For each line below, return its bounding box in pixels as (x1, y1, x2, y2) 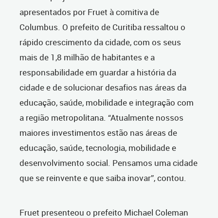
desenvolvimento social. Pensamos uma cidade (19, 157, 198, 169)
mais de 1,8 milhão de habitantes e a (19, 52, 155, 63)
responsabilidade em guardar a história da (19, 67, 176, 78)
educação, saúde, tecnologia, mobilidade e (19, 142, 176, 154)
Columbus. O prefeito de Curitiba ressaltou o (19, 21, 185, 33)
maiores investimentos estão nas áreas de (19, 127, 177, 139)
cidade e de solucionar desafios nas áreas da (19, 82, 186, 93)
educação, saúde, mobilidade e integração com (19, 97, 194, 109)
